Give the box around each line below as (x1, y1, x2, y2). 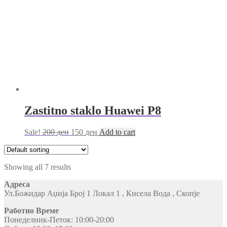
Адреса (4, 179, 30, 188)
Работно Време (4, 206, 59, 215)
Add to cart (99, 127, 135, 136)
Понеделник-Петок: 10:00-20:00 (4, 215, 114, 224)
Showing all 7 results (4, 162, 71, 171)
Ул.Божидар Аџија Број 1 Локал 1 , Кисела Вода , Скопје (4, 188, 200, 198)
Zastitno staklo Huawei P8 (24, 103, 161, 117)
